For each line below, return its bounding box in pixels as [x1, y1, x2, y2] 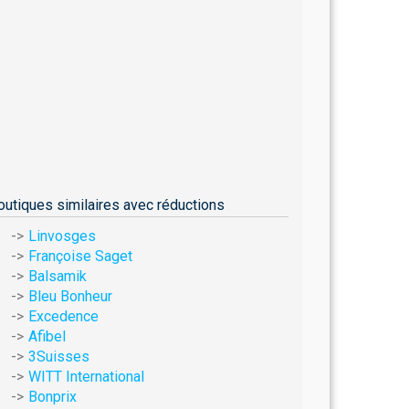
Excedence [28, 308, 99, 325]
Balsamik [28, 267, 87, 285]
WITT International [28, 368, 144, 385]
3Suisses [28, 348, 89, 365]
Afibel [28, 328, 66, 345]
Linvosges [28, 227, 96, 245]
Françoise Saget [28, 247, 132, 265]
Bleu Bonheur [28, 288, 112, 305]
